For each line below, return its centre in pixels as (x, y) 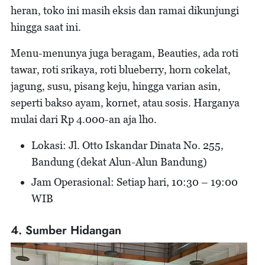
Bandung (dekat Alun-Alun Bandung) (119, 161)
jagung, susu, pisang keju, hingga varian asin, (116, 86)
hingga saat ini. (46, 27)
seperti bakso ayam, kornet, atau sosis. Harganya (125, 102)
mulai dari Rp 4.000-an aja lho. (85, 119)
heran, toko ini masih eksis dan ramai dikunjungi (125, 10)
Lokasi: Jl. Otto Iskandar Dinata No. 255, (127, 145)
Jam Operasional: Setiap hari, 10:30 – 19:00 (135, 182)
